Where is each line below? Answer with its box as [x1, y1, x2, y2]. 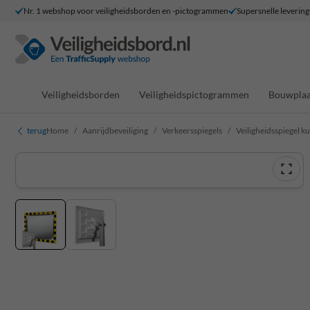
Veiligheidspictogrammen [139, 88, 249, 100]
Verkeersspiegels [162, 125, 222, 136]
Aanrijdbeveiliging [82, 125, 148, 136]
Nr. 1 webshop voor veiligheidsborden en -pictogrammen [24, 5, 228, 16]
